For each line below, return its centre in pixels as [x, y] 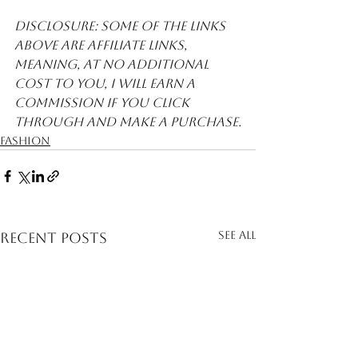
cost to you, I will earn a [106, 83]
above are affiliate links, [102, 45]
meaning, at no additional [113, 64]
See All [237, 235]
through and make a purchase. [128, 121]
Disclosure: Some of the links [121, 26]
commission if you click [103, 102]
